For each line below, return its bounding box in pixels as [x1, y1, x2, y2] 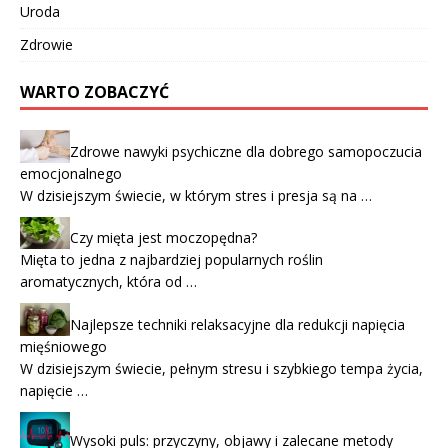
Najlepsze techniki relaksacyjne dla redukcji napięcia [70, 315, 405, 335]
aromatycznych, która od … [20, 272, 197, 292]
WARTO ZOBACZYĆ [20, 80, 169, 103]
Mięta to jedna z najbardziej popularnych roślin [20, 250, 323, 270]
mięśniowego [20, 337, 107, 357]
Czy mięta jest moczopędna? [70, 228, 257, 248]
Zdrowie [20, 34, 73, 54]
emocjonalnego [20, 164, 122, 183]
